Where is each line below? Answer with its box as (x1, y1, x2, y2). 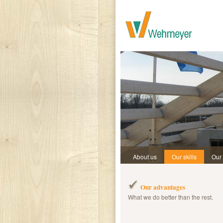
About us (133, 152, 157, 161)
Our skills (172, 152, 197, 161)
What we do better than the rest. (128, 193, 213, 201)
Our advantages (140, 182, 185, 192)
